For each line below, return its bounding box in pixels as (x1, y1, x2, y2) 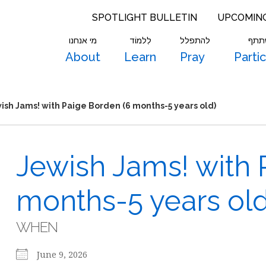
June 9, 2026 (36, 249, 97, 260)
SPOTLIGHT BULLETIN (92, 12, 197, 23)
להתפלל (180, 36, 210, 45)
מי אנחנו (69, 36, 97, 45)
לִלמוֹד (129, 36, 151, 45)
